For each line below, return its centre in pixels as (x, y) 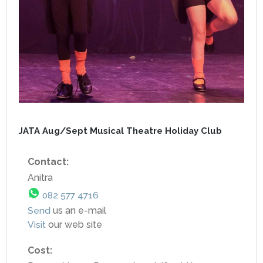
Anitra (40, 177)
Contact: (49, 161)
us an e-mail (78, 210)
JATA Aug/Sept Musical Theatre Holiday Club (120, 131)
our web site (74, 224)
